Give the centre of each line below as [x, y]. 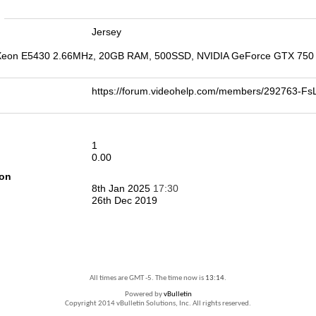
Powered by [144, 294]
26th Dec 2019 [124, 200]
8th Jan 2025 [122, 188]
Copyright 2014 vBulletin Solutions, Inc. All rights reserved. [158, 304]
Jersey [107, 32]
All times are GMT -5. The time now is [147, 278]
